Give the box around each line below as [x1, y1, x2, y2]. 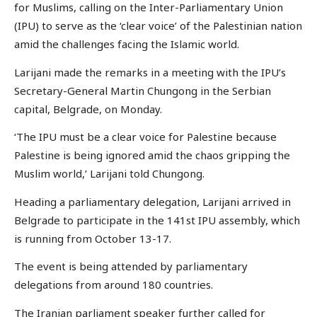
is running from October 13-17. [14, 231, 171, 246]
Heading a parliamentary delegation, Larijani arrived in [14, 194, 291, 209]
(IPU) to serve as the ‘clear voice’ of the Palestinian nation [14, 18, 302, 33]
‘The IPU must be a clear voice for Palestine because [14, 129, 277, 144]
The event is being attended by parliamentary [14, 259, 248, 274]
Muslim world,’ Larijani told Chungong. [14, 166, 204, 181]
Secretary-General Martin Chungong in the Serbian [14, 83, 271, 98]
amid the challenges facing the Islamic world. [14, 37, 239, 52]
